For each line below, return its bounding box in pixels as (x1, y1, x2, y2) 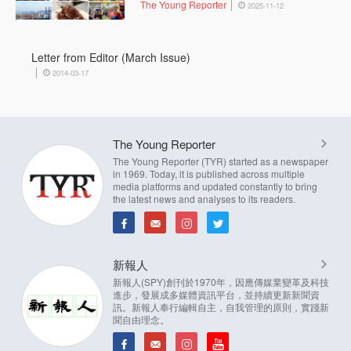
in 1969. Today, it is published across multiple (113, 167, 305, 181)
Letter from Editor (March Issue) (31, 49, 191, 66)
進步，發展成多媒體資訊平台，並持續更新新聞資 (113, 288, 320, 302)
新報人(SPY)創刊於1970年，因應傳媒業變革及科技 (113, 275, 329, 289)
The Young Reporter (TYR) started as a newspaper (113, 154, 328, 168)
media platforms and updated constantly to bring (113, 179, 317, 194)
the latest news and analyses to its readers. (113, 192, 295, 206)
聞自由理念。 (113, 313, 169, 327)
